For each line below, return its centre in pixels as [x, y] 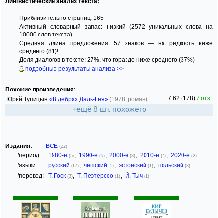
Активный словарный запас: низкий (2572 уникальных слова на [116, 27]
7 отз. [204, 99]
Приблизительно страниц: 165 [61, 18]
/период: [29, 155]
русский [60, 166]
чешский [96, 166]
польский [172, 166]
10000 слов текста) [45, 34]
